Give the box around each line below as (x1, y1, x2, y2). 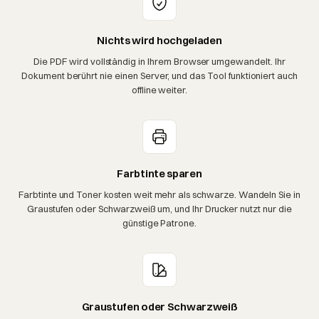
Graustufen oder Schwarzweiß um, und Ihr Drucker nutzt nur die (27, 202, 292, 214)
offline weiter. (131, 83, 188, 95)
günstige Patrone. (122, 216, 197, 229)
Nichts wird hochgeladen (97, 33, 222, 47)
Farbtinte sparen (117, 166, 202, 180)
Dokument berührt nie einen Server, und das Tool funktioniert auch (21, 69, 298, 81)
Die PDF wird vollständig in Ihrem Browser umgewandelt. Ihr (33, 55, 286, 67)
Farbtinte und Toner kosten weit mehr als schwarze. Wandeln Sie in (18, 188, 301, 200)
